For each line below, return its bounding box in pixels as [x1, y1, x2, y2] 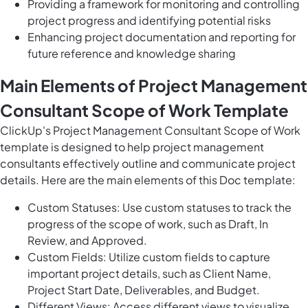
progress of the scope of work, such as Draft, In [27, 217, 268, 232]
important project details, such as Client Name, [27, 266, 271, 281]
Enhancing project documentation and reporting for [27, 30, 296, 45]
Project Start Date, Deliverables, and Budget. [27, 283, 260, 298]
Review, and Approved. [27, 233, 147, 248]
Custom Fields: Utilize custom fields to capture [27, 250, 270, 265]
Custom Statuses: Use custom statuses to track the [27, 200, 291, 215]
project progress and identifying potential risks [27, 13, 271, 28]
